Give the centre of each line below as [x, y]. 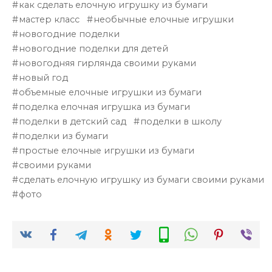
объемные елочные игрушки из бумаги [110, 92]
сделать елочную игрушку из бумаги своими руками [142, 179]
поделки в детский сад [73, 121]
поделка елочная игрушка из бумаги [105, 107]
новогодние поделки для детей [94, 48]
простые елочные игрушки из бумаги [107, 150]
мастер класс [49, 19]
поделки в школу [181, 121]
